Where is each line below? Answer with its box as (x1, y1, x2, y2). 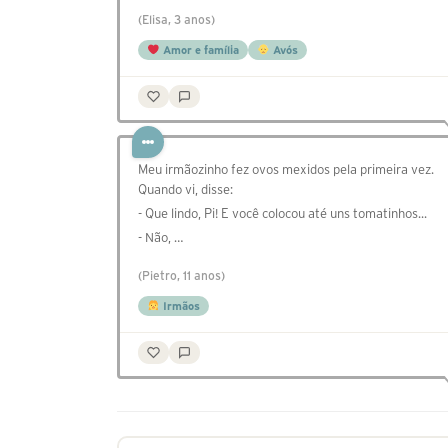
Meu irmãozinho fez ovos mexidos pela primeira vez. (138, 162, 434, 178)
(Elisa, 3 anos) (138, 13, 215, 27)
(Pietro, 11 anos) (138, 269, 225, 283)
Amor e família (159, 44, 239, 57)
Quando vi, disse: (138, 182, 233, 198)
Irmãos (159, 300, 200, 313)
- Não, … (138, 230, 183, 246)
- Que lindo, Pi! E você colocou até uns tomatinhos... (138, 206, 427, 222)
